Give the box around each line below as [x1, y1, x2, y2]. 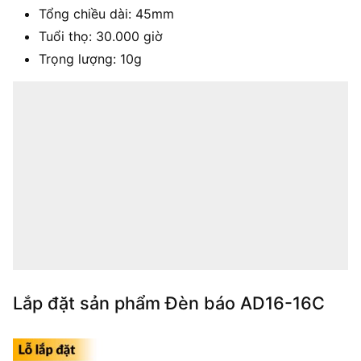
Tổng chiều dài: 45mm [39, 5, 174, 22]
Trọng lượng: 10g [39, 50, 142, 67]
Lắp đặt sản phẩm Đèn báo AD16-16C [13, 292, 325, 313]
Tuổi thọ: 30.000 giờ [39, 27, 163, 44]
